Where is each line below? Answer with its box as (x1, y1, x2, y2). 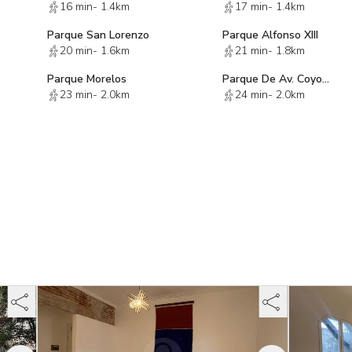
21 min (234, 43, 268, 58)
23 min (60, 87, 93, 102)
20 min (60, 43, 93, 58)
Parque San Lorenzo (47, 27, 150, 42)
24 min (234, 87, 268, 102)
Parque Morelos (47, 71, 127, 86)
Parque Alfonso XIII (222, 27, 318, 42)
